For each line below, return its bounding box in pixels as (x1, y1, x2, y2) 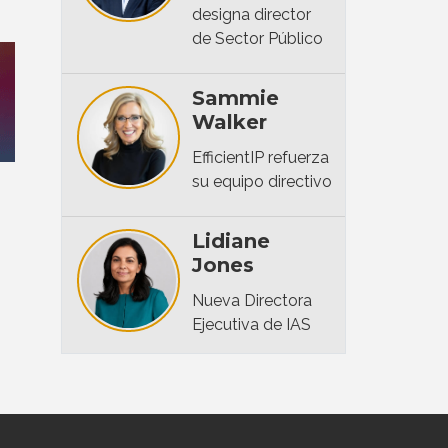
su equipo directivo (191, 171, 332, 191)
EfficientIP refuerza (191, 147, 329, 167)
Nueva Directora (191, 290, 312, 310)
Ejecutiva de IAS (191, 314, 311, 334)
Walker (191, 109, 267, 134)
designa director (191, 4, 311, 24)
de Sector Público (191, 28, 323, 48)
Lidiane (191, 228, 270, 253)
